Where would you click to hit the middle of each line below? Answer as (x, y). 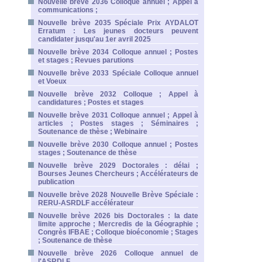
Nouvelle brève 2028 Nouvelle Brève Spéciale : (118, 195)
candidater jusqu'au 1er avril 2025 (94, 39)
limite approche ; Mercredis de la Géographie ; (118, 224)
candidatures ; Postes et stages (91, 102)
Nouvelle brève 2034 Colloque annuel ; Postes (118, 52)
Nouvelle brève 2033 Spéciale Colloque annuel (118, 73)
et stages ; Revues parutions (86, 60)
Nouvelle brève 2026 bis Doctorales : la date (118, 216)
